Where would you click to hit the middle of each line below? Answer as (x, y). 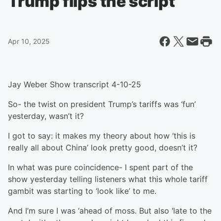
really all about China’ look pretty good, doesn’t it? (103, 147)
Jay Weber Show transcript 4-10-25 (74, 84)
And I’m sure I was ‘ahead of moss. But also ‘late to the (110, 211)
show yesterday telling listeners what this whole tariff (108, 179)
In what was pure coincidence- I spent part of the (100, 167)
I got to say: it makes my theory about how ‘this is (102, 136)
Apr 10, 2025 (29, 41)
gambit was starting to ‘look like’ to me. (82, 191)
